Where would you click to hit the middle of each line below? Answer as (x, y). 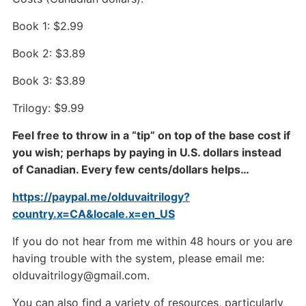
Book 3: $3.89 (48, 81)
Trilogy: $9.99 (48, 108)
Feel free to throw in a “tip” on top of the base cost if (151, 136)
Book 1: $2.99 (47, 26)
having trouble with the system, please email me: (138, 259)
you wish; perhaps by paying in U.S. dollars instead (147, 153)
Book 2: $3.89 (48, 54)
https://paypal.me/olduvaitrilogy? (101, 197)
